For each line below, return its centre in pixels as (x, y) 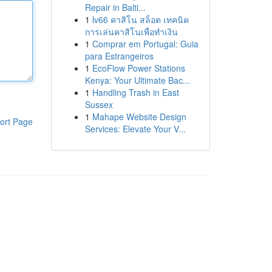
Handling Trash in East (135, 92)
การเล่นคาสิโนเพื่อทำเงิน (131, 32)
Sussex (99, 104)
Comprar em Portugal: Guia (145, 44)
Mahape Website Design (139, 117)
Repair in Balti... (115, 7)
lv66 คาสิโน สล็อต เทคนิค (140, 19)
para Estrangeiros (119, 56)
